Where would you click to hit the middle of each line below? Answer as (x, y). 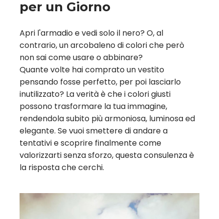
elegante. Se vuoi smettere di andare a (94, 131)
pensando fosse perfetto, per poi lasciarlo (100, 82)
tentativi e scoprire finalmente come (90, 143)
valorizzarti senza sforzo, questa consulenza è (107, 155)
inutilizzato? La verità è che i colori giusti (95, 94)
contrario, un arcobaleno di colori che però (102, 45)
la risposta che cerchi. (62, 168)
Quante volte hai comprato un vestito (92, 70)
